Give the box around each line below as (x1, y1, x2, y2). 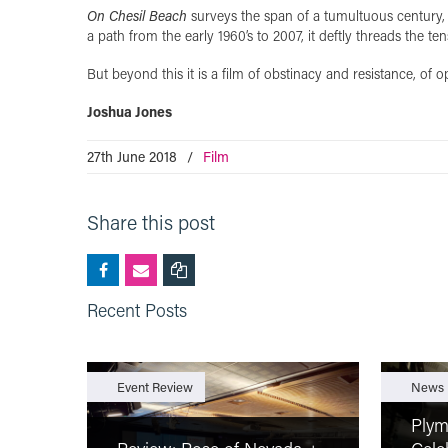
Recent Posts (87, 297, 187, 322)
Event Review (117, 377, 193, 395)
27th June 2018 (87, 146, 177, 166)
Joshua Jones (87, 101, 172, 121)
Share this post (87, 208, 215, 235)
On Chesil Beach (87, 5, 191, 25)
